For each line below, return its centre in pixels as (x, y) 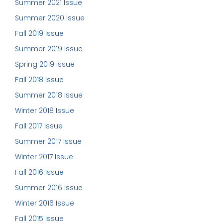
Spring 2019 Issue (45, 64)
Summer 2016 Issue (49, 187)
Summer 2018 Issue (49, 95)
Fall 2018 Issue (39, 79)
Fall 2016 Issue (39, 172)
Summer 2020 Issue (50, 18)
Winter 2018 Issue (45, 110)
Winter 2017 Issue (44, 157)
